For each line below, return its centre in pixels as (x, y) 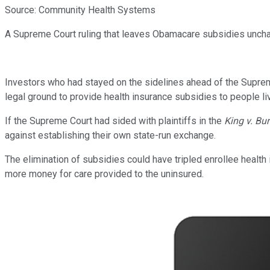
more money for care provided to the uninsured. (104, 174)
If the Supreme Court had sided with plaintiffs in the (115, 121)
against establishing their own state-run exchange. (110, 135)
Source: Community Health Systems (80, 10)
